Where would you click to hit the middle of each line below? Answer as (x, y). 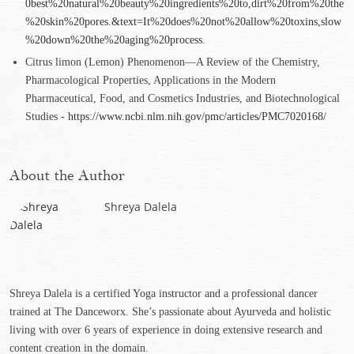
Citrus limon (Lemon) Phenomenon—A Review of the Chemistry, (173, 62)
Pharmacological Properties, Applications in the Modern (151, 80)
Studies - (47, 117)
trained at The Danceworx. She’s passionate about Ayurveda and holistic (170, 312)
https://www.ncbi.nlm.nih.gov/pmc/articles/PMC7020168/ (197, 117)
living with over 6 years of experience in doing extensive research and (166, 330)
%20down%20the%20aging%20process (114, 40)
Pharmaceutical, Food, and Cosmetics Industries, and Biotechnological (183, 98)
